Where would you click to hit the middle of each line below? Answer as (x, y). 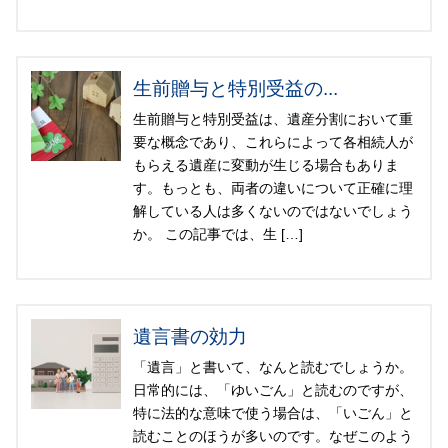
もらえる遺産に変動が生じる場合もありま (266, 165)
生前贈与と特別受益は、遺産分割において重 (273, 119)
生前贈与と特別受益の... (235, 89)
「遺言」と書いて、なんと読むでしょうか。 (273, 367)
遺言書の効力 (190, 337)
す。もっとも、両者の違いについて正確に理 (273, 188)
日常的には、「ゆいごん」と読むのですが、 (273, 390)
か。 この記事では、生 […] (218, 234)
